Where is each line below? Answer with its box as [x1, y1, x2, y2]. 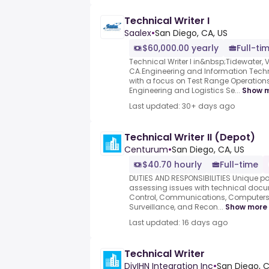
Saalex [124, 27, 151, 40]
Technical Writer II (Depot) [124, 130, 255, 145]
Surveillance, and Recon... [129, 202, 223, 213]
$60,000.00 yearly [142, 42, 219, 55]
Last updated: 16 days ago [129, 217, 228, 228]
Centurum [124, 144, 168, 156]
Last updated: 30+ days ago [129, 101, 235, 112]
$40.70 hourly [142, 159, 202, 171]
